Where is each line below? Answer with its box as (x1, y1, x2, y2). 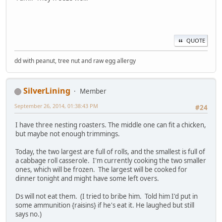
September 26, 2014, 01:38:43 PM (14, 102, 98, 110)
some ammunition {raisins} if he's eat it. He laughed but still (15, 200, 194, 210)
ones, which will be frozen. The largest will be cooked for (15, 165, 187, 174)
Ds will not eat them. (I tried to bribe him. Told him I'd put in (15, 191, 198, 201)
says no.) (15, 209, 42, 219)
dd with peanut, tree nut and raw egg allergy (14, 56, 136, 65)
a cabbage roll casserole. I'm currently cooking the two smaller (15, 156, 206, 165)
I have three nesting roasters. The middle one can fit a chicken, (15, 120, 206, 129)
